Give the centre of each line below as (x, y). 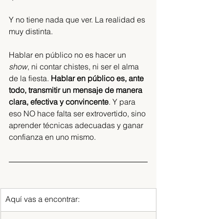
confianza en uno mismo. (53, 137)
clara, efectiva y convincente (59, 102)
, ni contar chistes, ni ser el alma (84, 66)
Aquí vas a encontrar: (43, 199)
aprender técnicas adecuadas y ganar (77, 125)
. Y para (123, 102)
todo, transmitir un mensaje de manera (77, 90)
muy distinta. (32, 31)
